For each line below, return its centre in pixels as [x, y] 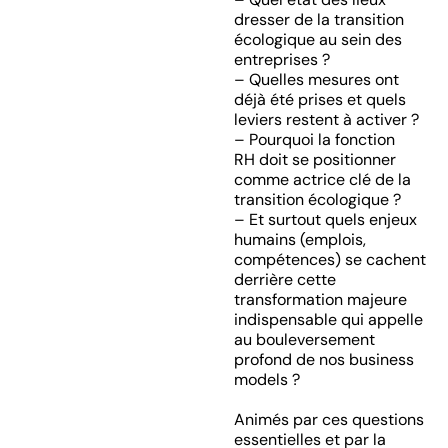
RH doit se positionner [314, 159]
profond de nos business [323, 359]
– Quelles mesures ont [316, 79]
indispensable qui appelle [328, 319]
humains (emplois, [299, 239]
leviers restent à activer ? [326, 119]
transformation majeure [320, 299]
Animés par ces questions [328, 419]
